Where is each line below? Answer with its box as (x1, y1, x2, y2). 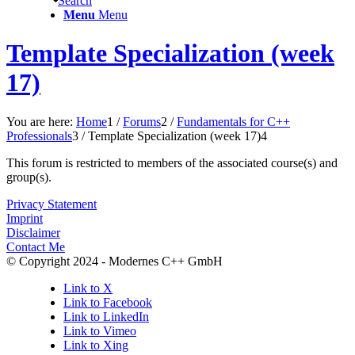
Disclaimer (6, 225, 60, 239)
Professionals (6, 128, 72, 143)
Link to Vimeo (63, 323, 136, 338)
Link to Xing (63, 338, 128, 352)
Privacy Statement (6, 197, 97, 211)
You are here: (6, 114, 73, 128)
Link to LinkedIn (63, 309, 149, 323)
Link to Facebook (63, 295, 152, 309)
